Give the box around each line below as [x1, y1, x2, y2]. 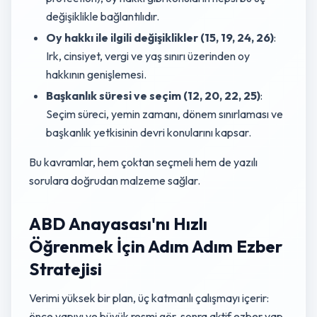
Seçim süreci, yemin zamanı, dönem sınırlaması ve [46, 107, 283, 121]
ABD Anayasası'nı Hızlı [29, 213, 207, 234]
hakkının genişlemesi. [46, 67, 146, 81]
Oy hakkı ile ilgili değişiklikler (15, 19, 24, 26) [46, 30, 274, 45]
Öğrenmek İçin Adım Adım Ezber [29, 236, 282, 257]
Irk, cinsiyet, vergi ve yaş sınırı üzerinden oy [46, 49, 250, 63]
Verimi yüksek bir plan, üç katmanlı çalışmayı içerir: [29, 291, 269, 305]
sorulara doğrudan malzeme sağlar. [29, 173, 200, 188]
